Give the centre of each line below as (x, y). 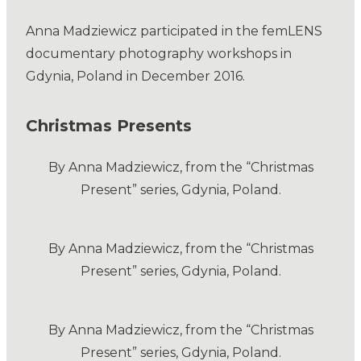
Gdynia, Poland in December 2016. (135, 77)
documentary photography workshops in (159, 54)
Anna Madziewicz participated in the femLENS (174, 31)
